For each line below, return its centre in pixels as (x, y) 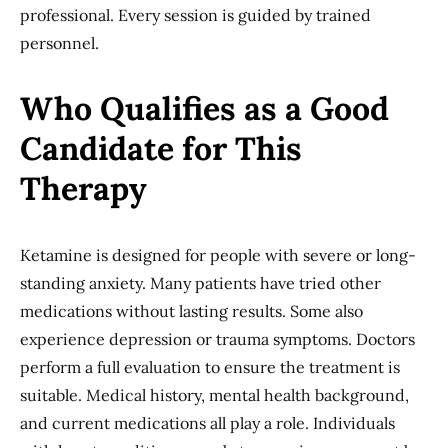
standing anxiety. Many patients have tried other (200, 283)
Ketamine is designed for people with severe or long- (218, 255)
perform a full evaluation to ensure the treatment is (210, 367)
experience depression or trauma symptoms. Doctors (217, 339)
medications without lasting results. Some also (191, 311)
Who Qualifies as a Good (204, 108)
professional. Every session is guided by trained (195, 15)
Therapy (83, 188)
